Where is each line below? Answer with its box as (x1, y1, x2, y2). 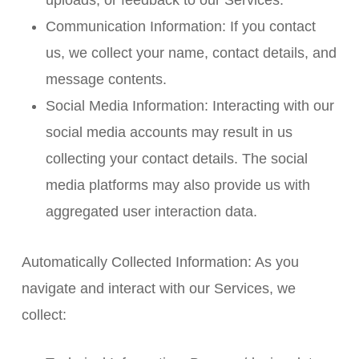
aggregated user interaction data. (45, 204, 257, 220)
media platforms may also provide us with (45, 177, 310, 193)
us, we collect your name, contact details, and (45, 45, 337, 61)
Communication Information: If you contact (45, 18, 316, 34)
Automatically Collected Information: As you (21, 254, 299, 270)
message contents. (45, 71, 167, 87)
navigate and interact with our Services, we (21, 280, 296, 296)
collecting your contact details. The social (45, 151, 308, 167)
